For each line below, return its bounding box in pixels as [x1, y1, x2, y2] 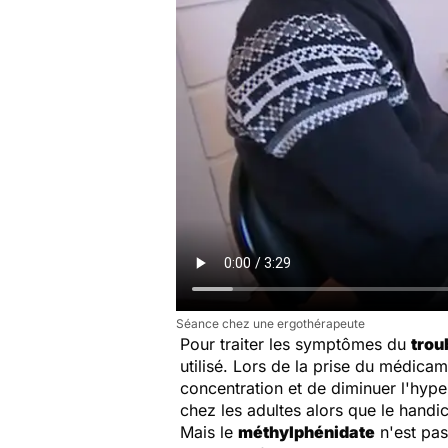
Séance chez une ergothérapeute [176, 316, 365, 331]
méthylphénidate [238, 422, 375, 442]
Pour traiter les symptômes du [180, 334, 411, 354]
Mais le [180, 422, 238, 442]
